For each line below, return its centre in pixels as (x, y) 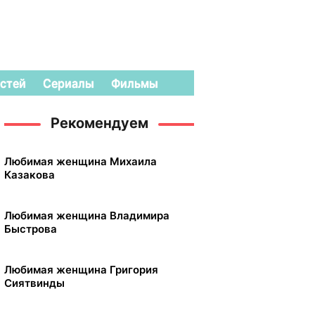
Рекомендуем (99, 123)
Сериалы (69, 83)
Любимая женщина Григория (81, 270)
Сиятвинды (34, 283)
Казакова (30, 175)
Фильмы (135, 83)
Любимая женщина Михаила (81, 161)
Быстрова (31, 229)
